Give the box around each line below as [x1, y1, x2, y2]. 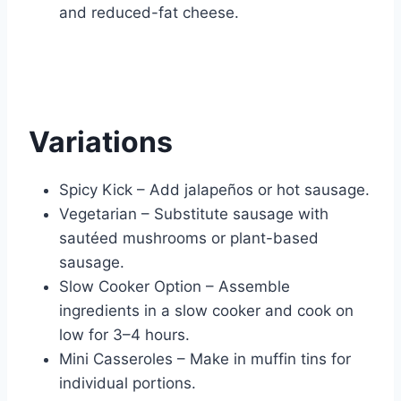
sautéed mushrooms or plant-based [59, 229, 319, 248]
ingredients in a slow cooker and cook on [59, 302, 354, 320]
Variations [29, 124, 173, 160]
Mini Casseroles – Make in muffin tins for [59, 350, 351, 369]
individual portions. [59, 374, 196, 393]
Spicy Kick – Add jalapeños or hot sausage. [59, 181, 370, 200]
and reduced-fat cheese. [59, 4, 239, 22]
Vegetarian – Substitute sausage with [59, 205, 328, 224]
